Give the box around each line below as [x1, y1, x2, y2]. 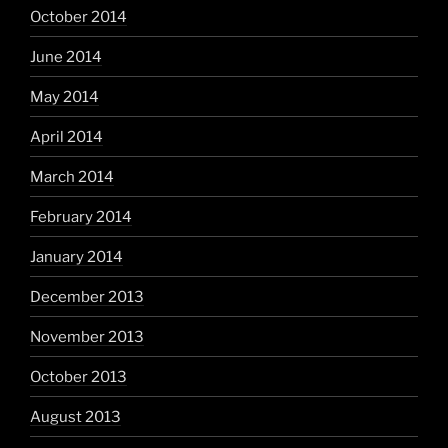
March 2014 [30, 167, 114, 186]
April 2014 [30, 127, 103, 146]
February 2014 [30, 207, 132, 226]
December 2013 [30, 287, 144, 306]
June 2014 [30, 47, 102, 66]
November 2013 [30, 327, 144, 346]
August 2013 [30, 407, 121, 426]
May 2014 [30, 87, 99, 106]
